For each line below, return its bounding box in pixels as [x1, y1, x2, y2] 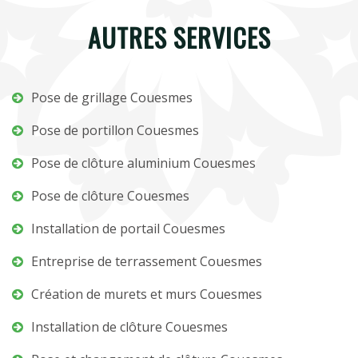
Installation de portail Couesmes [31, 220, 225, 237]
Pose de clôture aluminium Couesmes [31, 154, 256, 172]
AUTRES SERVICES [87, 18, 271, 56]
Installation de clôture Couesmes [31, 318, 228, 336]
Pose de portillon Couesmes [31, 121, 199, 139]
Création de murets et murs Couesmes [31, 285, 262, 303]
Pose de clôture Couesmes [31, 187, 189, 205]
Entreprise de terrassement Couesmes [31, 253, 262, 270]
